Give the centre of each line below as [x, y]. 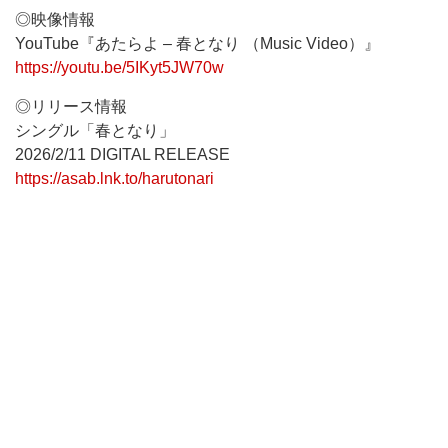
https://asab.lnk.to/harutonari [114, 178]
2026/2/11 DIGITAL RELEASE [122, 154]
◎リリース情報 [71, 106]
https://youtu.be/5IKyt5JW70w [119, 67]
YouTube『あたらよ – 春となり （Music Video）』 [197, 43]
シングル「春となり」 [95, 130]
